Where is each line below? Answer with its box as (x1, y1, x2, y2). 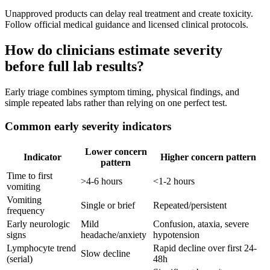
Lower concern (84, 146, 147, 157)
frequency (7, 205, 45, 216)
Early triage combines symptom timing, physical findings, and (5, 87, 239, 98)
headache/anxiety (81, 229, 146, 240)
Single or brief (81, 199, 135, 210)
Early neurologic (7, 218, 70, 229)
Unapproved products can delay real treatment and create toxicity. (5, 8, 253, 19)
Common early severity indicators (5, 119, 171, 133)
